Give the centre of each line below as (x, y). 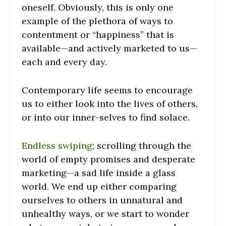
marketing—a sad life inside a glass (98, 173)
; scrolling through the (142, 145)
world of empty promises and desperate (108, 159)
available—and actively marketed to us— (109, 48)
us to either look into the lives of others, (109, 104)
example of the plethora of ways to (97, 21)
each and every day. (64, 62)
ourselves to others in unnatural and (102, 200)
